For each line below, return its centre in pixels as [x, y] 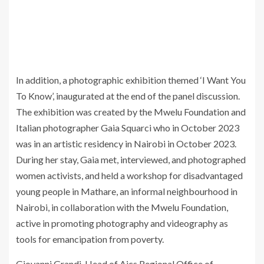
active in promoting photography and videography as [122, 223]
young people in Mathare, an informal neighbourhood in [127, 192]
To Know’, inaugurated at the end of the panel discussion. [128, 96]
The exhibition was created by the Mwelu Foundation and [131, 112]
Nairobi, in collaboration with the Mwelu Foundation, [122, 207]
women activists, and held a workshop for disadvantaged [129, 176]
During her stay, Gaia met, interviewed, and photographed [131, 160]
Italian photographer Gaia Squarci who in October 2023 [128, 128]
